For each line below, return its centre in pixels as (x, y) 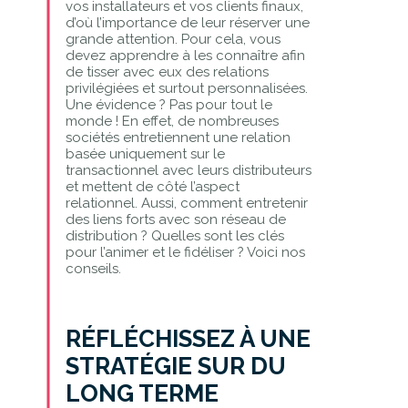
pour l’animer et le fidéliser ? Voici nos (185, 252)
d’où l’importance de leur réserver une (187, 22)
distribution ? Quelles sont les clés (174, 235)
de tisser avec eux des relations (167, 71)
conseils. (93, 268)
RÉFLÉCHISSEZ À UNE (188, 338)
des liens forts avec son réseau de (175, 219)
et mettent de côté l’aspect (152, 186)
